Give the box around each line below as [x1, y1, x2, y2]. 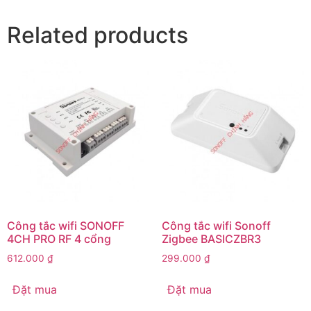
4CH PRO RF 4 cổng [7, 231, 111, 246]
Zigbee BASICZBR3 [161, 231, 261, 246]
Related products [7, 22, 188, 49]
